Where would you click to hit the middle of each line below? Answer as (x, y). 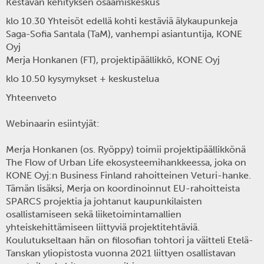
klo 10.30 (27, 21)
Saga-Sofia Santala (45, 34)
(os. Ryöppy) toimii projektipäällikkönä (162, 149)
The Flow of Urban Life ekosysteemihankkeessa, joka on (126, 162)
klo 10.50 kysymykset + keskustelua (82, 79)
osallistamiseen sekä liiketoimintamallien (94, 214)
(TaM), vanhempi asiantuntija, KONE (164, 34)
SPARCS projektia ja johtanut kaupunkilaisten (104, 201)
